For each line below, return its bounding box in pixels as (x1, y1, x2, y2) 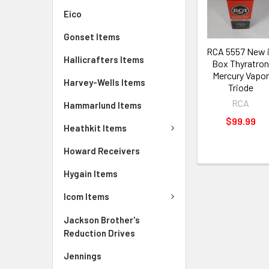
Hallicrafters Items (64, 53, 144, 65)
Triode (228, 82, 253, 94)
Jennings (64, 250, 101, 261)
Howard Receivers (64, 145, 140, 156)
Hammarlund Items (64, 99, 142, 110)
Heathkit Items (64, 122, 127, 133)
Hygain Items (64, 168, 118, 179)
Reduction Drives (64, 227, 135, 238)
